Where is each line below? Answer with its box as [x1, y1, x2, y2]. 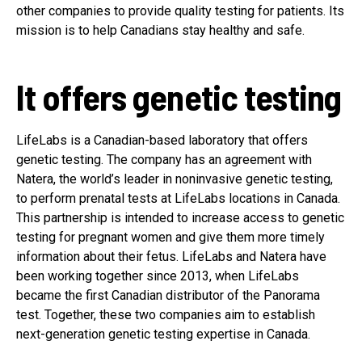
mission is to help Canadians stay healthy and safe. [16, 22, 305, 38]
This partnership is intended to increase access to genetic [16, 209, 344, 225]
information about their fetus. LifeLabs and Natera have [16, 248, 326, 264]
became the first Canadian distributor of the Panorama [16, 287, 320, 303]
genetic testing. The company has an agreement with [16, 151, 312, 167]
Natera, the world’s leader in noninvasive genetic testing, [16, 170, 333, 187]
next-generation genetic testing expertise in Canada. [16, 326, 310, 342]
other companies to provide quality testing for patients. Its [16, 2, 344, 19]
